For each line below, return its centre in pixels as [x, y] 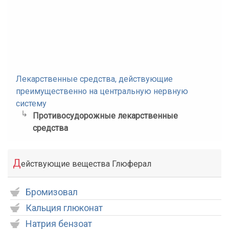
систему [31, 104]
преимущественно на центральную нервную [102, 91]
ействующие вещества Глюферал [86, 164]
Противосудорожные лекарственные [105, 116]
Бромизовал [52, 192]
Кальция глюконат [64, 208]
